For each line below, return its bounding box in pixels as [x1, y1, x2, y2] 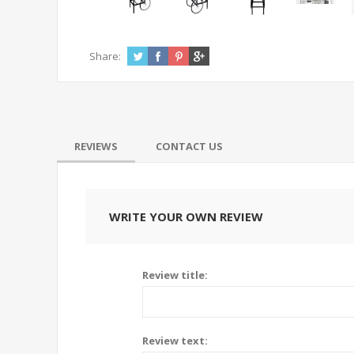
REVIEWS [74, 139, 118, 153]
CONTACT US [156, 139, 223, 153]
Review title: [142, 268, 208, 282]
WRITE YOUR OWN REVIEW [109, 209, 263, 224]
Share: [89, 49, 121, 63]
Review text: [142, 333, 208, 348]
